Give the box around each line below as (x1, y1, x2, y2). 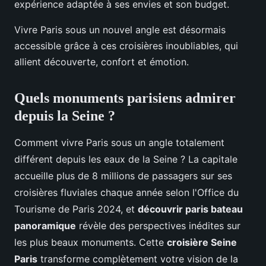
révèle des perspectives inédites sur (76, 220, 240, 232)
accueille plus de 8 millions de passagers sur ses (14, 170, 232, 182)
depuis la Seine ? (14, 108, 115, 124)
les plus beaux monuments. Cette (14, 236, 167, 249)
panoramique (14, 220, 76, 232)
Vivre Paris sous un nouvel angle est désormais (14, 24, 226, 36)
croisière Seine (167, 236, 237, 249)
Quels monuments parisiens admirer (14, 90, 236, 106)
